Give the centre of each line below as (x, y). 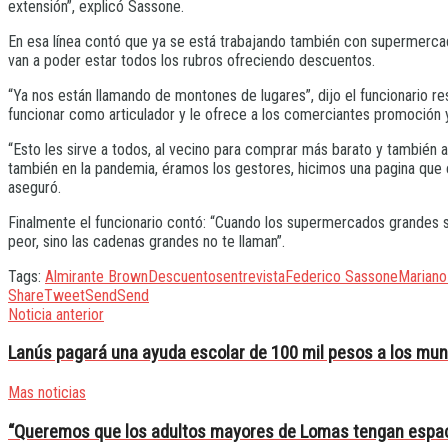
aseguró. (34, 187)
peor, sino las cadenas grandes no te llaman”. (146, 241)
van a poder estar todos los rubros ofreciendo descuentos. (191, 60)
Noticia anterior (56, 314)
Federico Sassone (341, 276)
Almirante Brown (96, 276)
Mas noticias (47, 392)
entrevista (254, 276)
